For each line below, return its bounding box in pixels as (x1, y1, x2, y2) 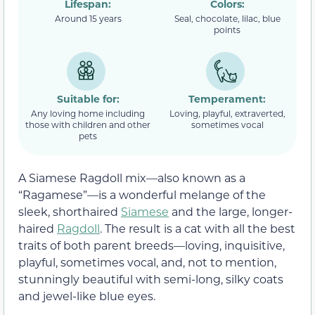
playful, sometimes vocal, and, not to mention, (18, 254, 276, 269)
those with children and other (25, 119, 150, 131)
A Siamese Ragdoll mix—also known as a (18, 169, 245, 185)
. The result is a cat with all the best (100, 220, 295, 236)
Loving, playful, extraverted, (169, 108, 285, 120)
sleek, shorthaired (18, 203, 121, 219)
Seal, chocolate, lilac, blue (174, 13, 281, 25)
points (214, 24, 240, 36)
